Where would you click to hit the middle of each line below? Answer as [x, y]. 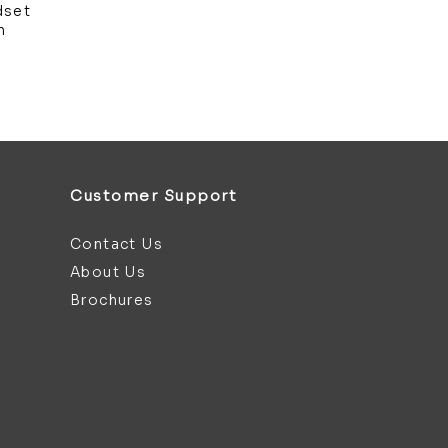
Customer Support [154, 195]
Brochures [112, 300]
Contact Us [117, 244]
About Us [108, 272]
